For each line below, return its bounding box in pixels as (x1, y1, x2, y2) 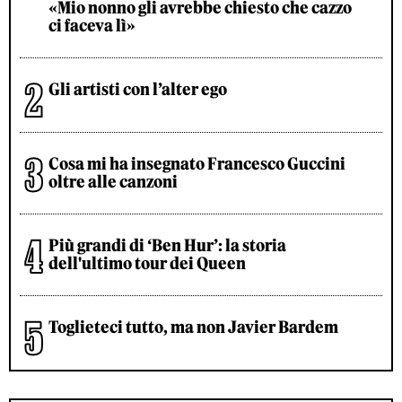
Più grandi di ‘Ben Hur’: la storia (48, 234, 286, 256)
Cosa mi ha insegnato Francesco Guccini (48, 153, 345, 174)
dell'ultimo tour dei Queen (48, 252, 246, 274)
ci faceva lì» (48, 14, 135, 36)
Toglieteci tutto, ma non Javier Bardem (48, 316, 338, 337)
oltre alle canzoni (48, 170, 178, 192)
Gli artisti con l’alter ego (48, 78, 227, 100)
